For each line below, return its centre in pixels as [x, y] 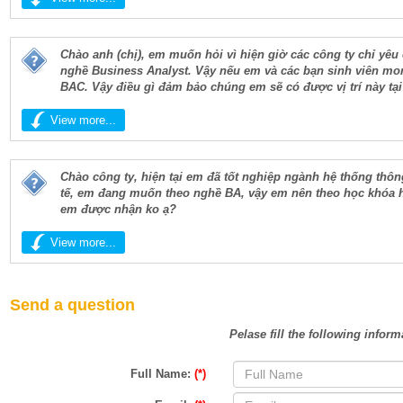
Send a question [72, 305]
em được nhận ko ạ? [118, 209]
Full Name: [162, 374]
